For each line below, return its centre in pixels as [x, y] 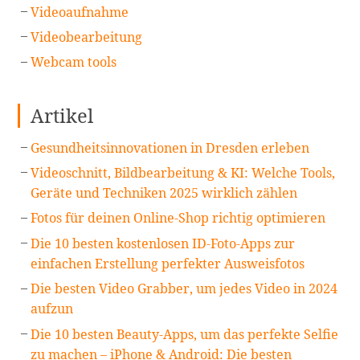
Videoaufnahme [80, 12]
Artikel [62, 115]
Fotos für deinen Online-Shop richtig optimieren [178, 218]
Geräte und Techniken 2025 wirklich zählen [164, 193]
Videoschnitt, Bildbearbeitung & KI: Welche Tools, [183, 173]
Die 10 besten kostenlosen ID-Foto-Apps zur [163, 243]
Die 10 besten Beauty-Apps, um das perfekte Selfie [185, 334]
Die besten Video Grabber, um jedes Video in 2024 [184, 289]
